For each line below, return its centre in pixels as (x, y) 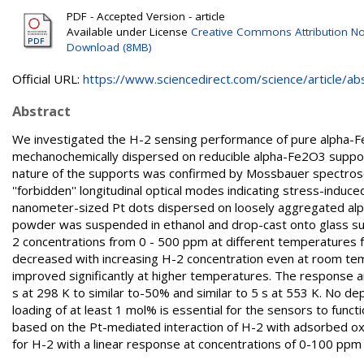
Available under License (129, 32)
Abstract (41, 111)
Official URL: (48, 79)
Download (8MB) (109, 47)
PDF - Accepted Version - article (146, 16)
